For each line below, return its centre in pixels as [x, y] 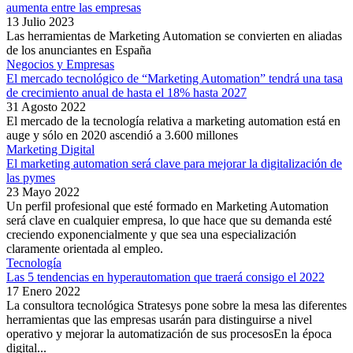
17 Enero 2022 [43, 292]
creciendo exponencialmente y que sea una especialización [151, 235]
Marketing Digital [50, 150]
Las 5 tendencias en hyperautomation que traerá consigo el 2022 [165, 277]
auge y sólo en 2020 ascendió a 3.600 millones [122, 136]
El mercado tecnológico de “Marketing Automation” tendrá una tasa [175, 79]
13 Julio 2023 [40, 22]
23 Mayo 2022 [43, 192]
